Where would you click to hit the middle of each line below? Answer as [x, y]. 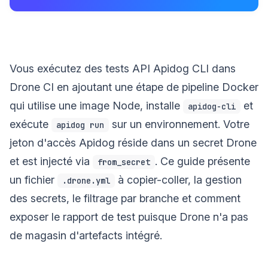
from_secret [124, 162]
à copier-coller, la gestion [178, 179]
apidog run [80, 125]
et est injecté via [51, 161]
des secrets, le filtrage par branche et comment [125, 198]
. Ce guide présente [202, 161]
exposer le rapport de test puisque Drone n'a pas [129, 217]
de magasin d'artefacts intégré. [86, 235]
